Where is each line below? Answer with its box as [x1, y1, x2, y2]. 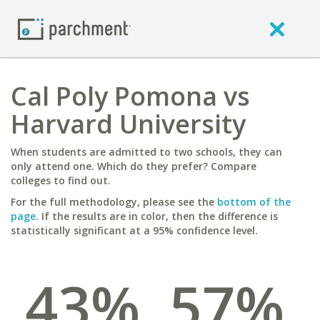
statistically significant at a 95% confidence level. [11, 224, 258, 237]
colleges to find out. [11, 174, 111, 187]
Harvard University [11, 106, 246, 141]
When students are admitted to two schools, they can [11, 145, 282, 159]
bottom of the [217, 195, 291, 209]
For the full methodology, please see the [11, 195, 217, 209]
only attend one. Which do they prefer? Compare [11, 159, 256, 173]
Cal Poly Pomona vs [11, 79, 250, 114]
